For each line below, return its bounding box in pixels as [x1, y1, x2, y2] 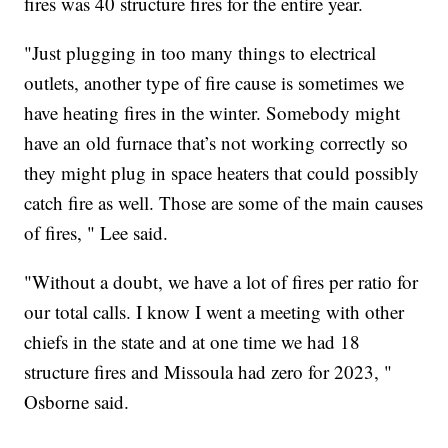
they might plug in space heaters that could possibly [24, 159, 420, 185]
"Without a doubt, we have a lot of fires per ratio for [24, 268, 419, 294]
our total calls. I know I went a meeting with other [24, 298, 405, 324]
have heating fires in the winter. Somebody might [24, 99, 401, 125]
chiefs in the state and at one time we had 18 [24, 328, 361, 354]
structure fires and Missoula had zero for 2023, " [24, 358, 393, 384]
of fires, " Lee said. [24, 219, 169, 245]
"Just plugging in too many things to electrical [24, 39, 377, 65]
